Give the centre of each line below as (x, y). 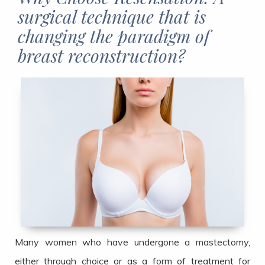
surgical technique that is (112, 17)
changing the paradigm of (114, 36)
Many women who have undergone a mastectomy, (132, 242)
